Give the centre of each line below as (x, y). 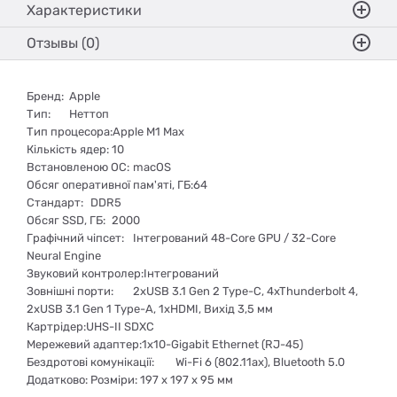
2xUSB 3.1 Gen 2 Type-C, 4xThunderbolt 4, (245, 292)
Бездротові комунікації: (90, 362)
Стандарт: (55, 203)
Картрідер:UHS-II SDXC (90, 327)
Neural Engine (64, 256)
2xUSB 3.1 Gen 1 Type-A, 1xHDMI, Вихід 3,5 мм (150, 309)
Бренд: (45, 97)
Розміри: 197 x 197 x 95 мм (162, 380)
